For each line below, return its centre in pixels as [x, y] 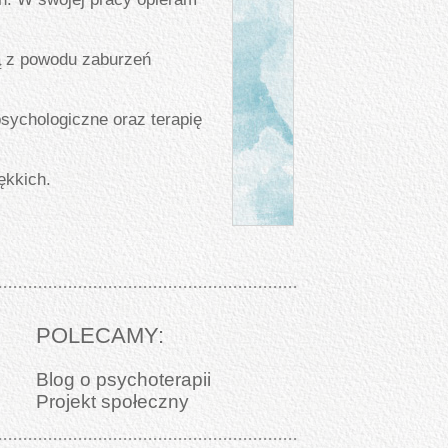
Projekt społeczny [112, 401]
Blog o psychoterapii [123, 379]
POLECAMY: [99, 335]
